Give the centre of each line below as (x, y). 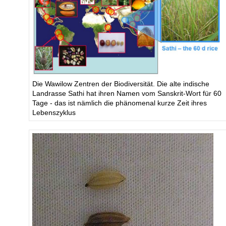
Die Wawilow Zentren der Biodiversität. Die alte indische (121, 84)
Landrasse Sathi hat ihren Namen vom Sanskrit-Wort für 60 (127, 94)
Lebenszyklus (54, 113)
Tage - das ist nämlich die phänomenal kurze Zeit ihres (119, 103)
